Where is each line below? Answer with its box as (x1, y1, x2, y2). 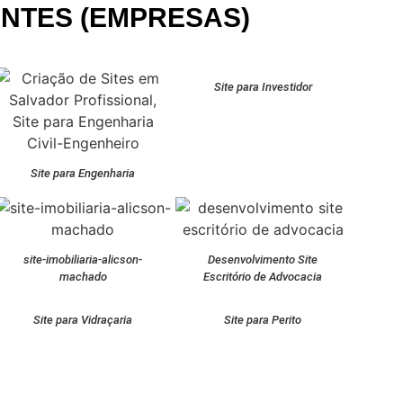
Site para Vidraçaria (33, 313, 133, 327)
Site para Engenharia (31, 166, 136, 180)
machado (58, 270, 107, 283)
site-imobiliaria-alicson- (23, 253, 143, 266)
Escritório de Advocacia (203, 270, 323, 283)
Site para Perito (224, 313, 302, 327)
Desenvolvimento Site (208, 253, 318, 266)
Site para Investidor (213, 80, 312, 94)
